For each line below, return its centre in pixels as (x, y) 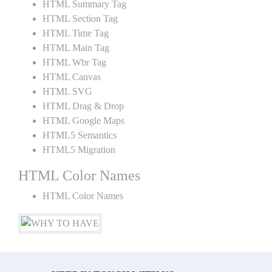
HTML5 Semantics (80, 135)
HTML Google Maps (83, 121)
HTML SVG (67, 91)
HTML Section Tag (80, 19)
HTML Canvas (72, 77)
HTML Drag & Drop (83, 106)
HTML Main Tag (76, 48)
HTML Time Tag (76, 33)
